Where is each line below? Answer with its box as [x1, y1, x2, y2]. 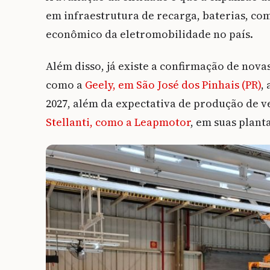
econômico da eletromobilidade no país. [46, 27, 253, 42]
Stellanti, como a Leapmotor [46, 115, 190, 130]
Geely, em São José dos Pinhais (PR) [85, 77, 261, 93]
